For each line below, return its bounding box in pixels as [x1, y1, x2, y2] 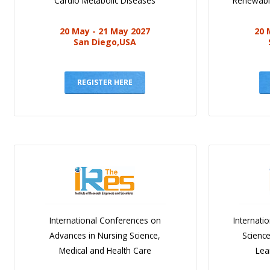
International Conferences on [49, 215, 161, 227]
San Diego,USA [74, 36, 137, 48]
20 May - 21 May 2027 [60, 25, 151, 37]
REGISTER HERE [77, 77, 133, 88]
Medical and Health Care [58, 245, 151, 257]
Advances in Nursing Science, [49, 230, 161, 242]
